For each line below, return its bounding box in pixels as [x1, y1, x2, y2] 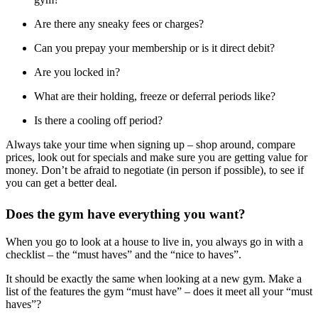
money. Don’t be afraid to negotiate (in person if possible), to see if [6, 163, 304, 176]
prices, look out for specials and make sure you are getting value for [6, 150, 307, 163]
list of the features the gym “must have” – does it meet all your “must [6, 285, 312, 297]
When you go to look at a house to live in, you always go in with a [6, 235, 303, 248]
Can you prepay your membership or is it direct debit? [34, 41, 275, 54]
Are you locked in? [34, 65, 120, 78]
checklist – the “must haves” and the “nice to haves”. [6, 248, 241, 261]
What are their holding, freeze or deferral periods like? [34, 89, 275, 102]
